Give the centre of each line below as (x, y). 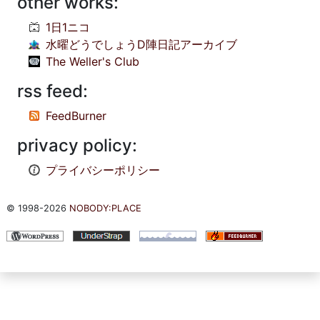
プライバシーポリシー (103, 170)
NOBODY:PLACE (105, 209)
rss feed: (52, 91)
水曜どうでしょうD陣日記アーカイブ (141, 45)
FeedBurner (76, 116)
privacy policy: (77, 146)
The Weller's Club (92, 62)
